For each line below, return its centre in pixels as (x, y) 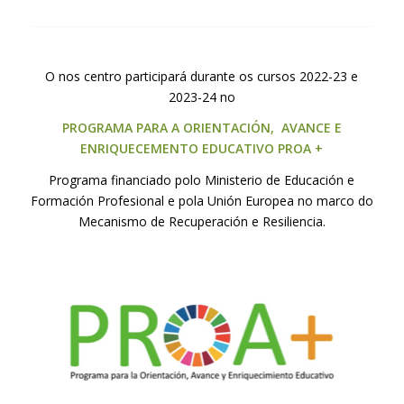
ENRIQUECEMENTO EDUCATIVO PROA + (202, 149)
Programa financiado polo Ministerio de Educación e (202, 180)
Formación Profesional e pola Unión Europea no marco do (202, 201)
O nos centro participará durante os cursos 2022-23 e (202, 76)
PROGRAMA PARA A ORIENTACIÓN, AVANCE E (202, 128)
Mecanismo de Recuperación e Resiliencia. (202, 222)
